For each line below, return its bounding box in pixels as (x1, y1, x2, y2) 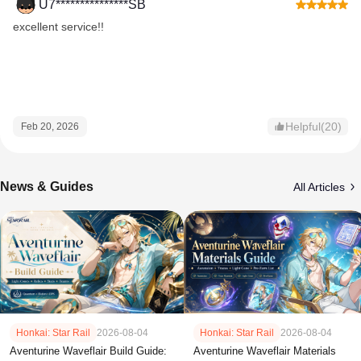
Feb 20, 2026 (21, 120, 79, 132)
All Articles (293, 180, 345, 193)
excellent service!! (13, 19, 104, 33)
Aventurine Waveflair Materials (193, 345, 336, 358)
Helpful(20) (285, 119, 342, 133)
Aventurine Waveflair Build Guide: (10, 345, 167, 358)
